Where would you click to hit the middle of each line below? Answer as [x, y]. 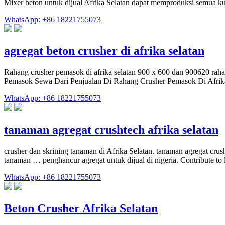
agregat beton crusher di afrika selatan [104, 50]
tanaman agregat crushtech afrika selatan [111, 129]
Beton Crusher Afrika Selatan [81, 208]
